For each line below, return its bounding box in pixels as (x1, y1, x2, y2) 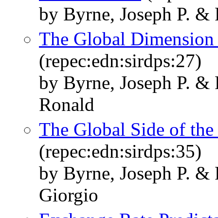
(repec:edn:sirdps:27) (39, 50, 201, 72)
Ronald (39, 94, 94, 115)
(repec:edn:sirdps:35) (39, 141, 201, 162)
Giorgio (39, 184, 98, 206)
